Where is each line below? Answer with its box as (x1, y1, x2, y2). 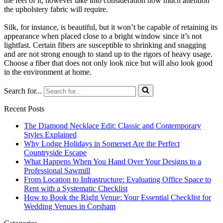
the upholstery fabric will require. (4, 4, 108, 13)
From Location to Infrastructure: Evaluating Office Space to (24, 175, 211, 184)
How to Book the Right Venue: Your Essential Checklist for (24, 193, 211, 202)
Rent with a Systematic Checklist (24, 184, 127, 193)
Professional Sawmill (24, 166, 90, 175)
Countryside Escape (24, 148, 87, 157)
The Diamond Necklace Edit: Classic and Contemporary (24, 121, 201, 130)
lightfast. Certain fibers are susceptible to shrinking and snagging (4, 40, 206, 49)
